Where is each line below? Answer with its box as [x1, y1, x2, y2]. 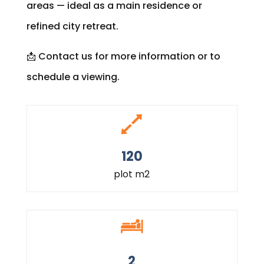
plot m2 [114, 167, 150, 181]
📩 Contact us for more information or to [26, 49, 220, 63]
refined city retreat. [26, 19, 118, 33]
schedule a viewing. [26, 70, 120, 84]
